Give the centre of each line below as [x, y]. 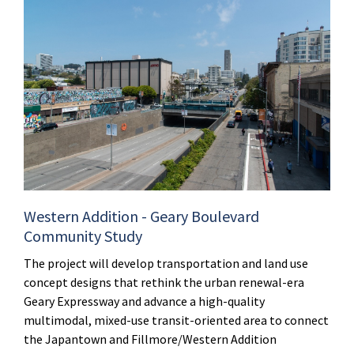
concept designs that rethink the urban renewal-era [164, 282]
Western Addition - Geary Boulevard [141, 217]
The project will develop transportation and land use [166, 264]
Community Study [83, 236]
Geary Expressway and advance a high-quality [144, 301]
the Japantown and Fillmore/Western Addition [150, 339]
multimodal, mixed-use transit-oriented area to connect [176, 320]
